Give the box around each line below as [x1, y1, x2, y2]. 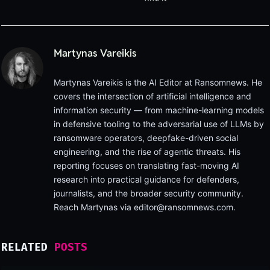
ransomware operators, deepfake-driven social [54, 133, 238, 143]
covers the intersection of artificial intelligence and [54, 91, 251, 102]
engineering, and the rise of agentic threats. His [54, 146, 240, 157]
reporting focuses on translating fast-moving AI [54, 160, 239, 171]
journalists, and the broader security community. [54, 188, 243, 199]
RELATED [1, 241, 55, 254]
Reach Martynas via [54, 202, 134, 213]
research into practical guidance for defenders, [54, 174, 239, 185]
